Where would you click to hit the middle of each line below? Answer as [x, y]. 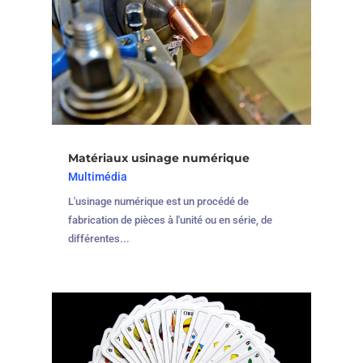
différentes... [98, 238]
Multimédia [97, 176]
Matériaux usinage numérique [158, 158]
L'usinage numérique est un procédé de [158, 201]
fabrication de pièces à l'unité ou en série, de [170, 220]
